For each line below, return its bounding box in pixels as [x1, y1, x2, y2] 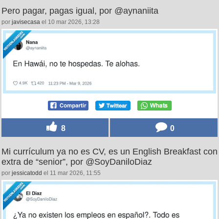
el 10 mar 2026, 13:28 [40, 18, 100, 25]
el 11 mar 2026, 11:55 [42, 170, 101, 177]
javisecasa [12, 18, 40, 25]
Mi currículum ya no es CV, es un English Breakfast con [1, 147, 218, 157]
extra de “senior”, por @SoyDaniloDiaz [1, 157, 152, 167]
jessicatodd [12, 170, 42, 177]
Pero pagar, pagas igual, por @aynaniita [1, 5, 158, 16]
